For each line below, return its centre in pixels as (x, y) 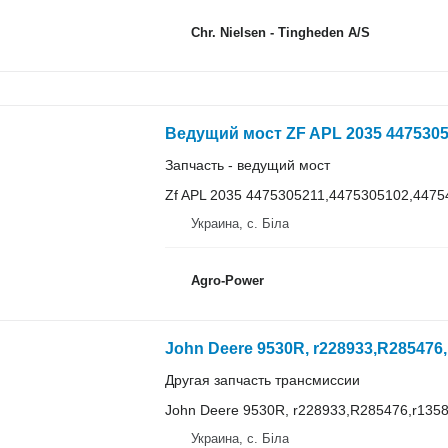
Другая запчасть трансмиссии (262, 379)
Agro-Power (227, 281)
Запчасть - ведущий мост (247, 164)
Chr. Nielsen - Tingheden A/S (280, 32)
